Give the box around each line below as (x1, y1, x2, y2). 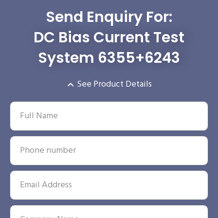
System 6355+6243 (38, 47, 180, 68)
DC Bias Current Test (33, 27, 185, 48)
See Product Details (77, 77, 152, 91)
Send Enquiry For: (46, 6, 172, 27)
